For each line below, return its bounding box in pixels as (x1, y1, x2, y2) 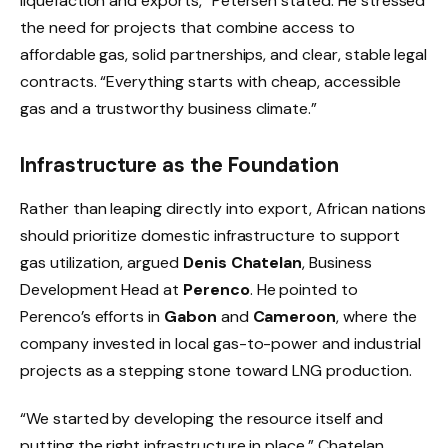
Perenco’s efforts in (20, 306, 164, 328)
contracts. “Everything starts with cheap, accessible (20, 70, 401, 92)
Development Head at (20, 279, 184, 301)
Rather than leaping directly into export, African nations (20, 198, 427, 220)
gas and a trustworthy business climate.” (20, 97, 318, 119)
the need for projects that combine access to (20, 16, 355, 38)
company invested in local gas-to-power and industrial (20, 333, 421, 355)
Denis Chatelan (182, 252, 303, 274)
